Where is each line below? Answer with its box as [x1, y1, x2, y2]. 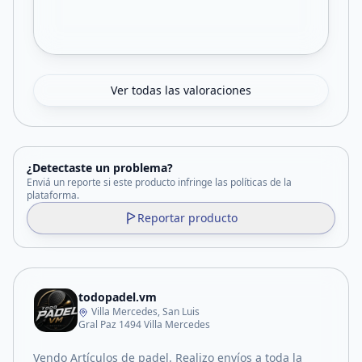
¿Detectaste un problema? [27, 160, 173, 175]
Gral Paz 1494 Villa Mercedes [78, 318, 210, 331]
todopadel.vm [78, 289, 157, 305]
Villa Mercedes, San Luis [91, 305, 200, 318]
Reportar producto [137, 210, 238, 225]
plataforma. [27, 188, 79, 202]
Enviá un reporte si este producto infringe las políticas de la [27, 175, 292, 189]
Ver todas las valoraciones [111, 82, 251, 98]
